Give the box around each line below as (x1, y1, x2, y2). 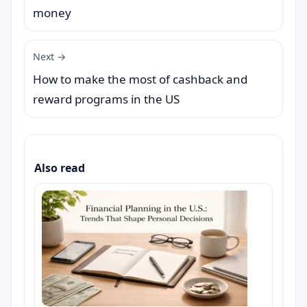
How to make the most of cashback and (33, 71, 247, 87)
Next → (33, 50, 66, 63)
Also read (34, 160, 85, 175)
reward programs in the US (33, 91, 180, 107)
